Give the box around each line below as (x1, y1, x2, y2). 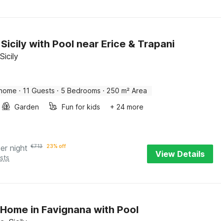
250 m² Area (107, 86, 147, 95)
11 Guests (23, 86, 55, 95)
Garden (14, 103, 39, 111)
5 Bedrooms (61, 86, 101, 95)
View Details (155, 149, 205, 159)
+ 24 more (110, 103, 144, 111)
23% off (46, 143, 67, 149)
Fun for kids (62, 103, 101, 111)
